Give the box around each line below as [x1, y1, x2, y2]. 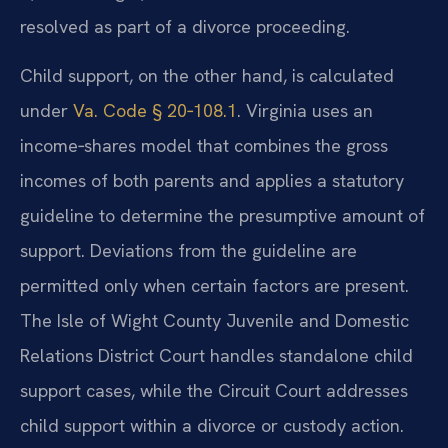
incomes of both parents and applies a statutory [20, 169, 404, 193]
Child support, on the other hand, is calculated [20, 64, 394, 88]
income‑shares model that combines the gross [20, 134, 388, 158]
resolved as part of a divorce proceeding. [20, 14, 350, 38]
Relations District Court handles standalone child [20, 344, 413, 368]
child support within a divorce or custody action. [20, 414, 404, 438]
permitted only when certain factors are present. [20, 274, 409, 298]
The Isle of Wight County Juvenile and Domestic [20, 309, 409, 333]
